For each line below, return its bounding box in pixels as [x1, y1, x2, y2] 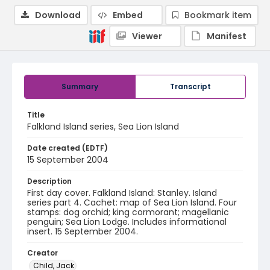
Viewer [132, 30, 162, 42]
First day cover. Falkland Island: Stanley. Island [27, 187, 217, 199]
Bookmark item [184, 9, 251, 21]
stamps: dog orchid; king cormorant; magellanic [27, 206, 229, 218]
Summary [61, 81, 98, 92]
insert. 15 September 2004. [27, 225, 138, 237]
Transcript [170, 81, 211, 92]
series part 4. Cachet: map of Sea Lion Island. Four [27, 196, 237, 209]
